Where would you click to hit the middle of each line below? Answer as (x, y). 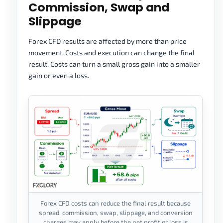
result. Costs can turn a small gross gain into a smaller (114, 64)
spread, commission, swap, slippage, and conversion (115, 213)
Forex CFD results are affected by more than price (108, 41)
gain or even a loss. (59, 76)
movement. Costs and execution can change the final (111, 53)
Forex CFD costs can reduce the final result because (115, 203)
